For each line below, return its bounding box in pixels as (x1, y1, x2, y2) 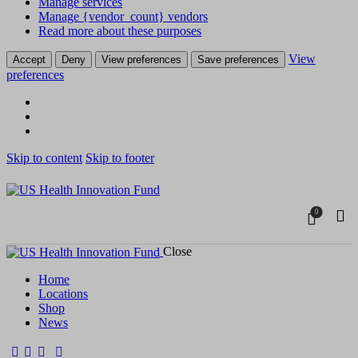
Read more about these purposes (38, 24, 201, 38)
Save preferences (197, 54, 279, 66)
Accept (13, 54, 46, 66)
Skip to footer (86, 151, 154, 165)
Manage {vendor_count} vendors (38, 10, 208, 24)
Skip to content (6, 151, 82, 165)
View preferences (101, 54, 181, 66)
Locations (38, 287, 88, 301)
